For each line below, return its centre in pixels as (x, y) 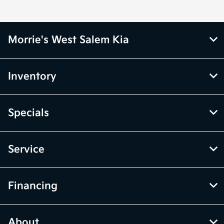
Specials (28, 113)
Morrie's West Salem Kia (68, 40)
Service (26, 150)
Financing (33, 186)
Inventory (32, 77)
